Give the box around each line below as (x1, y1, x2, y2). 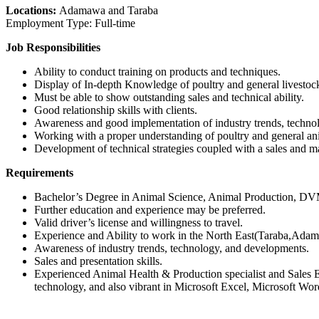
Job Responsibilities (6, 41, 100, 53)
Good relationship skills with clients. (34, 103, 197, 116)
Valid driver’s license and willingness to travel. (34, 216, 243, 229)
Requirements (6, 166, 73, 179)
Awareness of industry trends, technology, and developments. (34, 241, 309, 254)
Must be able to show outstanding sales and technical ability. (34, 90, 304, 103)
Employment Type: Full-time (6, 16, 135, 29)
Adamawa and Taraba (59, 4, 158, 16)
